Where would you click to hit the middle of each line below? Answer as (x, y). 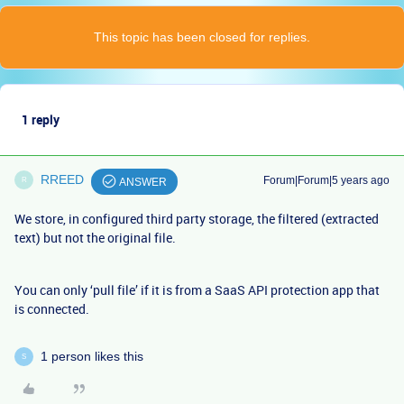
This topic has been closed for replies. (202, 37)
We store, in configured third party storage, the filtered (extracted (197, 219)
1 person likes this (92, 356)
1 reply (41, 119)
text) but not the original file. (95, 238)
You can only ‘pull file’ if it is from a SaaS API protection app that (197, 290)
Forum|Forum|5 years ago (326, 180)
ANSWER (142, 182)
